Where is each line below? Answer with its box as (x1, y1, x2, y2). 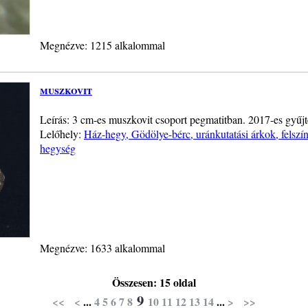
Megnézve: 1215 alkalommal (40, 37, 165, 52)
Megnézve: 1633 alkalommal (40, 240, 165, 255)
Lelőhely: (40, 126, 84, 141)
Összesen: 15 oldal (112, 274, 196, 290)
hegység (40, 140, 76, 155)
